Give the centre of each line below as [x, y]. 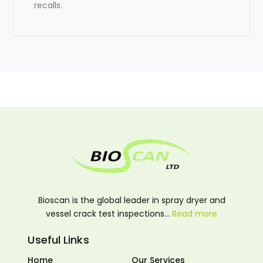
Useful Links [58, 240]
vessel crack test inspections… [109, 214]
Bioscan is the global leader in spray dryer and [131, 200]
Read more [195, 214]
